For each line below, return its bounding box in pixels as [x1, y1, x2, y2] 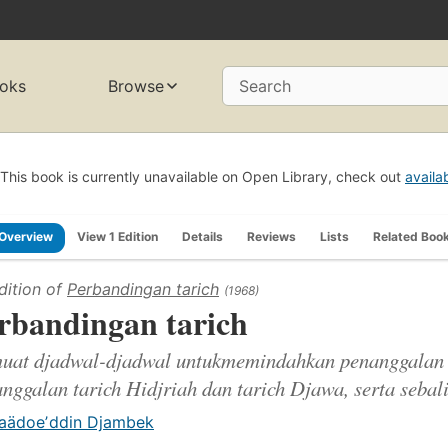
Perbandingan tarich [67, 278, 219, 299]
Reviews [247, 228, 296, 244]
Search [239, 76, 291, 97]
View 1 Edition [77, 228, 158, 244]
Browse [108, 76, 165, 97]
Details [182, 228, 223, 244]
